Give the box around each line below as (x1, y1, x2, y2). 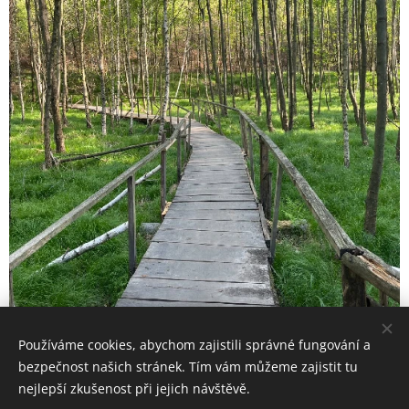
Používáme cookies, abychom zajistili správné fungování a (18, 336, 371, 353)
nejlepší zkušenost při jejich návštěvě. (18, 380, 250, 397)
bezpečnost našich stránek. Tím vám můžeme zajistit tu (18, 358, 358, 375)
